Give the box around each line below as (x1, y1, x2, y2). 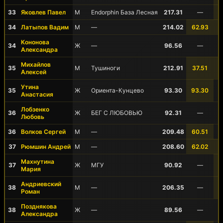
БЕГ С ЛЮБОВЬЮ (91, 109, 142, 116)
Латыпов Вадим (21, 23, 69, 31)
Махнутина (21, 158, 54, 165)
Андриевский (21, 180, 61, 188)
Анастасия (21, 91, 53, 98)
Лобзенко (21, 106, 49, 113)
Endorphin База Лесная (91, 8, 158, 16)
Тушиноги (91, 64, 120, 72)
